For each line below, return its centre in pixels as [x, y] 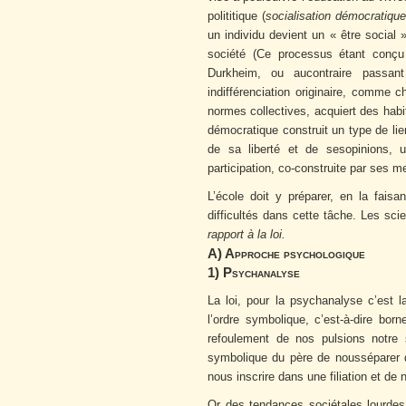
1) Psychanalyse [254, 273]
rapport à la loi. [246, 235]
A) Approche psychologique [286, 254]
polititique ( [237, 16]
